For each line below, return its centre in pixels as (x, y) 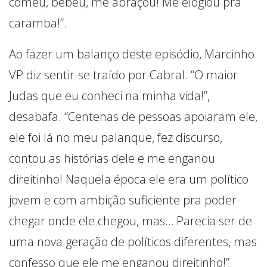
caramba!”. (38, 23)
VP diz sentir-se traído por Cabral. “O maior (123, 74)
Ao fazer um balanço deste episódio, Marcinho (132, 54)
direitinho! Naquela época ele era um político (129, 179)
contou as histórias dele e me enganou (112, 158)
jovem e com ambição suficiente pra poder (123, 200)
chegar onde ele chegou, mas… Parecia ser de (131, 221)
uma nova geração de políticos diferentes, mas (133, 241)
